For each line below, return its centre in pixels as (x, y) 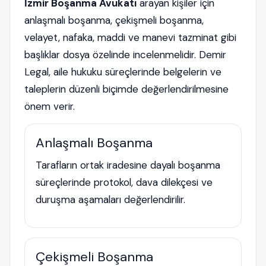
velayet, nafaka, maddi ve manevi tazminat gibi (130, 37)
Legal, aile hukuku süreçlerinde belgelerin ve (123, 72)
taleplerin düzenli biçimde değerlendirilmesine (126, 89)
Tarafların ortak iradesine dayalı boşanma (128, 165)
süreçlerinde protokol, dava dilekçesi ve (124, 182)
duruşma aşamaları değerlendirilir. (110, 199)
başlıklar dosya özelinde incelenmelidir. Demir (125, 55)
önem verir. (50, 106)
